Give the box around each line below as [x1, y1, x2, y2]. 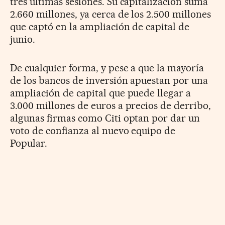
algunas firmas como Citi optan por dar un [10, 112, 200, 125]
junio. [10, 33, 35, 46]
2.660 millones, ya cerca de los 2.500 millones [10, 8, 211, 21]
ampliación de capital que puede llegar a [10, 87, 191, 99]
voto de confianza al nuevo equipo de [10, 125, 176, 137]
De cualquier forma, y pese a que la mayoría [10, 62, 204, 74]
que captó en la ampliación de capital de [10, 21, 190, 33]
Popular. [10, 137, 47, 150]
